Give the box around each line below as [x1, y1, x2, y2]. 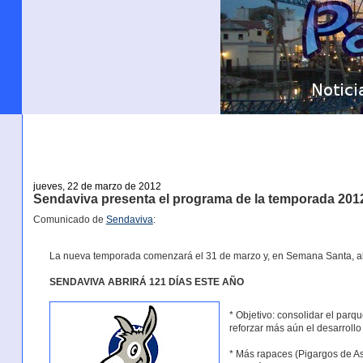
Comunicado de [32, 214, 106, 226]
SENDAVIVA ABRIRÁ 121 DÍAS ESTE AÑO [49, 275, 244, 288]
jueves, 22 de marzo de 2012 [32, 180, 161, 192]
